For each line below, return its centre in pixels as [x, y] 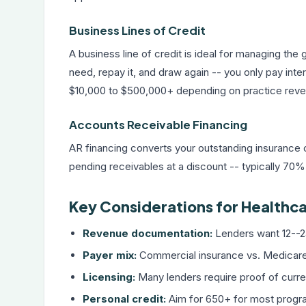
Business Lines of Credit [137, 30]
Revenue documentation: [148, 233]
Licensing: [109, 277]
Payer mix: [110, 255]
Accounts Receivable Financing [158, 125]
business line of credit [130, 54]
